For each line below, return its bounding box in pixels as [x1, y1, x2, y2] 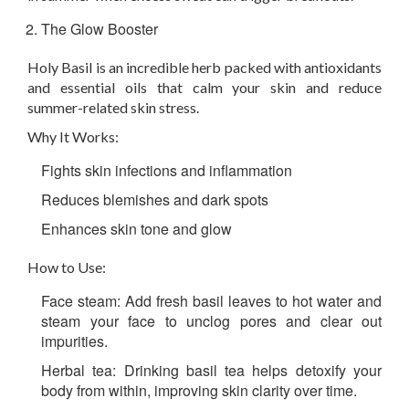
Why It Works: [27, 128, 119, 145]
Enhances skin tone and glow [41, 218, 232, 239]
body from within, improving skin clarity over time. [41, 380, 357, 401]
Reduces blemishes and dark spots [41, 189, 268, 210]
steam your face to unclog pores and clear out [41, 310, 382, 331]
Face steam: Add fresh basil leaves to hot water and [41, 290, 382, 311]
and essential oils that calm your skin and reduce [27, 79, 382, 96]
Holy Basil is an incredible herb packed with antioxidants [27, 58, 382, 76]
